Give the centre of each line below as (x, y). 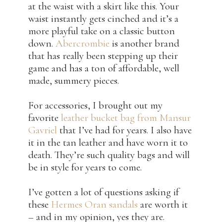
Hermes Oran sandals (94, 205)
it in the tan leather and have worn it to (108, 143)
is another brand (144, 44)
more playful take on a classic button (102, 31)
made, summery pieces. (74, 81)
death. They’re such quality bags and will (109, 155)
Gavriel (43, 130)
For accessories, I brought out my (95, 106)
